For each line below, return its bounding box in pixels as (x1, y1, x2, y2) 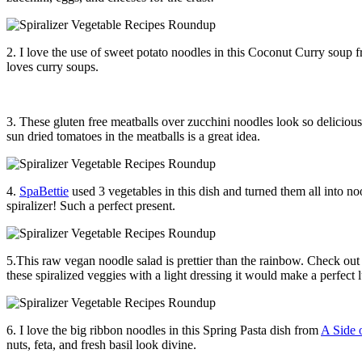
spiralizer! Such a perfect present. (6, 199, 175, 213)
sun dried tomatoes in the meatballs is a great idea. (6, 129, 260, 144)
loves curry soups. (6, 60, 99, 74)
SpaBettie (19, 184, 69, 199)
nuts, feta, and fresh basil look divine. (6, 338, 196, 352)
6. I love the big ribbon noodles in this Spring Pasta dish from (6, 323, 321, 338)
